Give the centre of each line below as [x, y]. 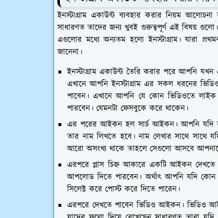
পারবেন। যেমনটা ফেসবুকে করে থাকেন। [128, 109]
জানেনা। [70, 52]
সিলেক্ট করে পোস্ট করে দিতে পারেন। [124, 189]
